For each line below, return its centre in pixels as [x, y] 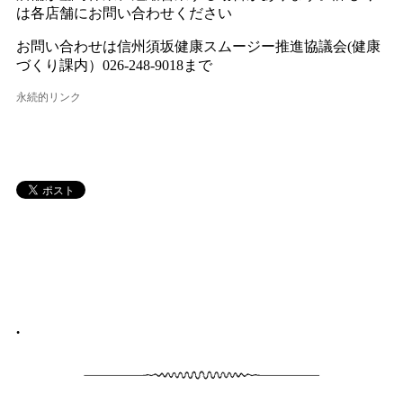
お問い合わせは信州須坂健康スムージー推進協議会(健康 [199, 47]
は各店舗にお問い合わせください [125, 13]
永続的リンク [49, 98]
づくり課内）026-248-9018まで [115, 66]
